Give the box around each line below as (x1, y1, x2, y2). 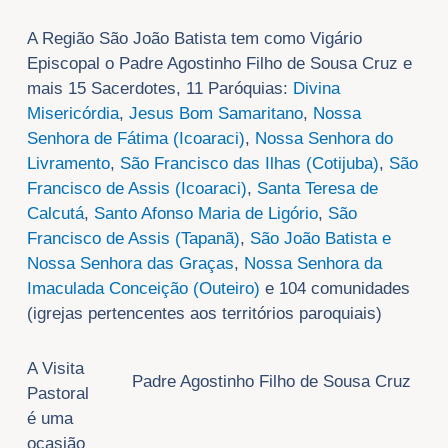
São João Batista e (244, 228, 391, 248)
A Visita (26, 358, 84, 378)
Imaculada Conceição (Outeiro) (26, 278, 260, 298)
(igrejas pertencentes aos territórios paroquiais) (26, 303, 382, 323)
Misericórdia (26, 103, 119, 123)
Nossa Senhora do (254, 128, 393, 148)
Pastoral (26, 383, 89, 403)
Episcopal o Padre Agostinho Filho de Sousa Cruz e (26, 53, 412, 73)
